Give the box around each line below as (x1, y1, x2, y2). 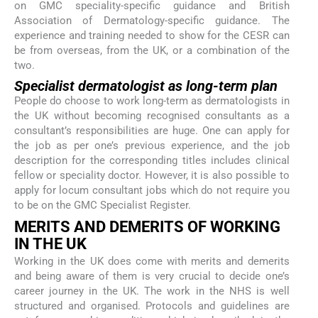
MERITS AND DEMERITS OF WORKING (14, 217, 280, 236)
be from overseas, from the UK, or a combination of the (14, 44, 290, 57)
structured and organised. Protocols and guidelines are (14, 299, 290, 312)
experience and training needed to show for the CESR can (14, 29, 290, 43)
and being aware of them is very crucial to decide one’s (14, 269, 290, 283)
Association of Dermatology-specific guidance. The (14, 14, 290, 28)
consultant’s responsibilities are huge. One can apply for (14, 124, 290, 138)
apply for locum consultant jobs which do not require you (14, 184, 290, 197)
